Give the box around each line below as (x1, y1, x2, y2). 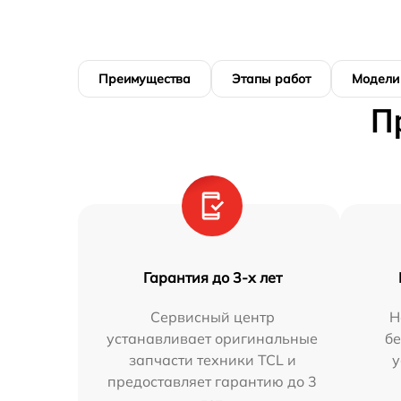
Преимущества (98, 71, 191, 87)
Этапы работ (232, 71, 311, 87)
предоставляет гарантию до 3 (107, 372, 318, 390)
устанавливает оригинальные (107, 329, 319, 347)
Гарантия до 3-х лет (142, 269, 282, 286)
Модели (352, 71, 399, 87)
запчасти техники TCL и (128, 351, 296, 369)
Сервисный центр (149, 308, 275, 326)
